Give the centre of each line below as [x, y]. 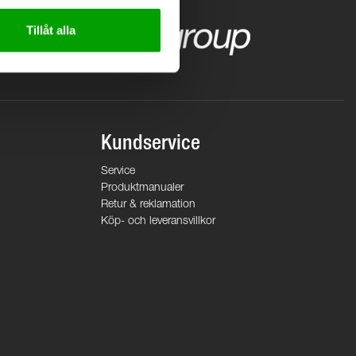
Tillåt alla [50, 30]
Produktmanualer [142, 188]
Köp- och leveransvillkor [158, 222]
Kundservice [151, 145]
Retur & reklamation [148, 205]
